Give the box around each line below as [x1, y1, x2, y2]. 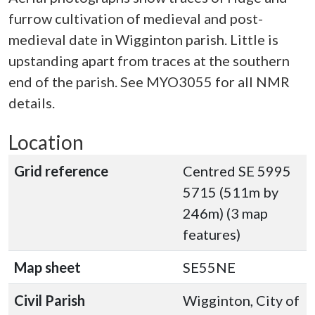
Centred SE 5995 [183, 162, 291, 179]
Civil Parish [14, 292, 85, 309]
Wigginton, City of [183, 292, 300, 309]
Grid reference [14, 162, 108, 179]
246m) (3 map [183, 205, 268, 221]
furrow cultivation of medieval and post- [8, 10, 263, 27]
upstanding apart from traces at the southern [8, 52, 290, 69]
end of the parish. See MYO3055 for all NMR [8, 73, 290, 90]
